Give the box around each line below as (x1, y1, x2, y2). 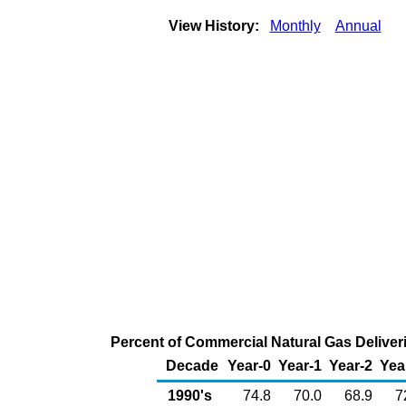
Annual (334, 18, 382, 34)
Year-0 (227, 358, 271, 373)
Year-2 (329, 358, 372, 373)
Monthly (269, 18, 321, 34)
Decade (166, 358, 218, 373)
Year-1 (278, 358, 322, 373)
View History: (164, 18, 266, 34)
